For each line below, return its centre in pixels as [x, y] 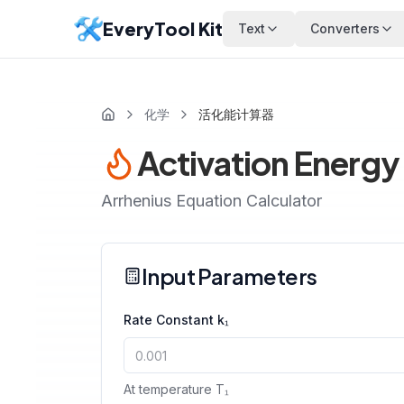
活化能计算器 [236, 114]
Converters [345, 28]
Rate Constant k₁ [176, 320]
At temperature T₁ [176, 389]
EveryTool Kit [163, 28]
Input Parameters [230, 276]
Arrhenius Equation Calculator [211, 201]
